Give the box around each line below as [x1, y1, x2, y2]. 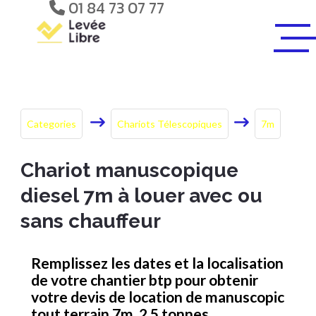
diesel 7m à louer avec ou [20, 184, 262, 207]
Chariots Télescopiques [117, 118, 222, 130]
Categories [27, 118, 76, 130]
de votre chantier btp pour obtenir [31, 271, 258, 288]
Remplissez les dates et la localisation [31, 254, 284, 272]
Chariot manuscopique [20, 159, 238, 182]
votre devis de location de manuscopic [31, 288, 284, 305]
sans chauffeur [20, 209, 161, 233]
